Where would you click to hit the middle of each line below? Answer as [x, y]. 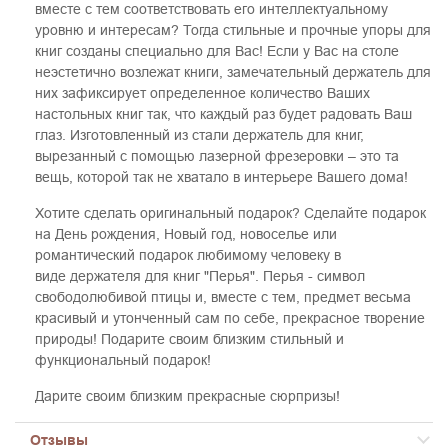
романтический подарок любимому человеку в [188, 254]
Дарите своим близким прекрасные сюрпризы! [187, 395]
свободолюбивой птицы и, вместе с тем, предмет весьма [223, 296]
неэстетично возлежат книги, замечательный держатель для [233, 71]
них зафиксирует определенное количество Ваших [202, 92]
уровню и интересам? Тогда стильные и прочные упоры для [233, 29]
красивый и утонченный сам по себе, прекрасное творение [230, 317]
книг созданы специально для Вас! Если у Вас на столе [217, 50]
